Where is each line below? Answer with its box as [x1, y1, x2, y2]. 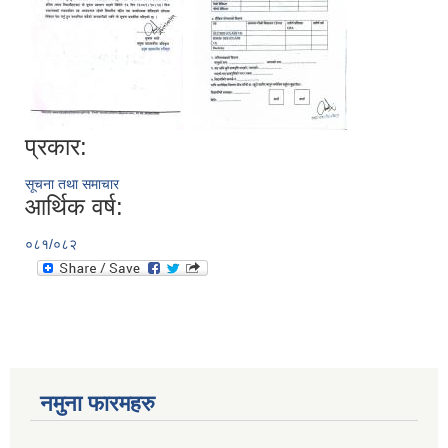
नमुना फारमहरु [40, 391, 155, 417]
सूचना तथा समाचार [25, 176, 119, 193]
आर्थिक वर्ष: [25, 193, 123, 221]
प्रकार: [25, 133, 87, 161]
